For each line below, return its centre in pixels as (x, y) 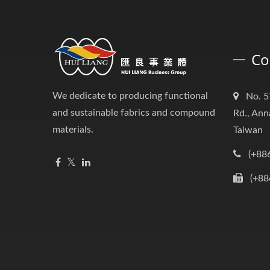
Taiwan (248, 130)
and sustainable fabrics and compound (134, 113)
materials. (73, 130)
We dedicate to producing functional (130, 96)
